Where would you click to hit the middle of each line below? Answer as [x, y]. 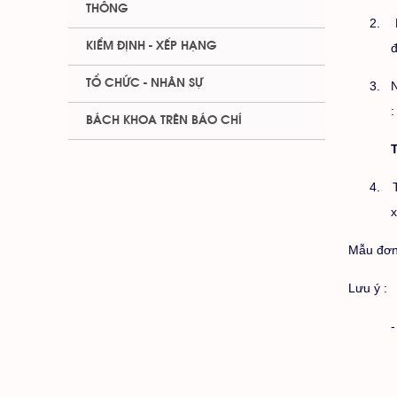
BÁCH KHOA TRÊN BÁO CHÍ [164, 121]
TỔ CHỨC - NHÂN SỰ [144, 83]
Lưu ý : [368, 288]
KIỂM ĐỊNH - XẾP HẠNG [152, 46]
